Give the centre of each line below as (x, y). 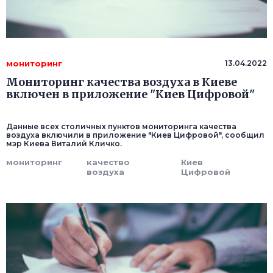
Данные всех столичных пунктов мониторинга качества (121, 127)
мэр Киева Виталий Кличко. (64, 144)
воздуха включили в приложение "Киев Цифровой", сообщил (135, 135)
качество (108, 162)
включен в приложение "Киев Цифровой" (130, 94)
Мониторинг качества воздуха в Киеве (122, 82)
